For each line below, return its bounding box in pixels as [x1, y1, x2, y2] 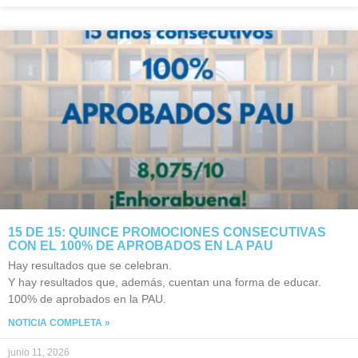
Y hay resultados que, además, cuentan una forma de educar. [8, 276, 321, 288]
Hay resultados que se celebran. [8, 259, 172, 272]
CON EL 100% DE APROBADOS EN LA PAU [8, 239, 273, 253]
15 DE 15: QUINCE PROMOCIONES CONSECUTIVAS [8, 225, 326, 239]
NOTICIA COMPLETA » [8, 317, 110, 328]
